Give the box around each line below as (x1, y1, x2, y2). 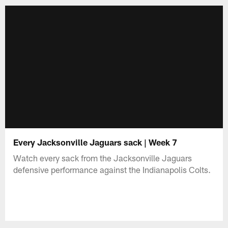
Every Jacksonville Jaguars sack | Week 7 (13, 136, 178, 147)
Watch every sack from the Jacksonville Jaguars (13, 152, 192, 163)
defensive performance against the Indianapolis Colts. (13, 164, 211, 175)
